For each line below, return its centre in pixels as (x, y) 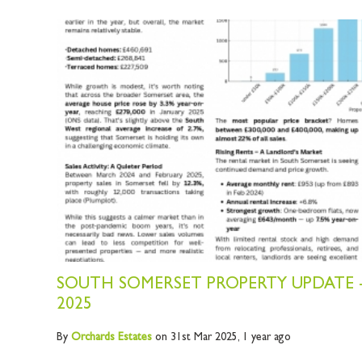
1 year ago (266, 338)
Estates (133, 338)
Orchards (93, 338)
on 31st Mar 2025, (197, 338)
